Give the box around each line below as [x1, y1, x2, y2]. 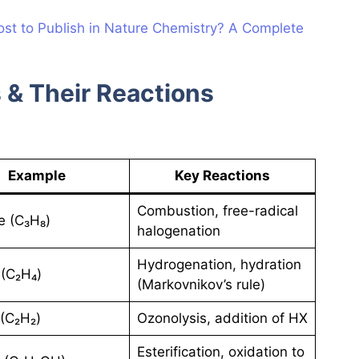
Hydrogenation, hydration [136, 256, 301, 273]
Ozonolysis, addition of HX [136, 310, 308, 327]
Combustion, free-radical [136, 203, 298, 220]
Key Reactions [175, 167, 270, 184]
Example [8, 167, 66, 184]
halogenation [136, 223, 220, 240]
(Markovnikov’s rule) [136, 276, 265, 293]
